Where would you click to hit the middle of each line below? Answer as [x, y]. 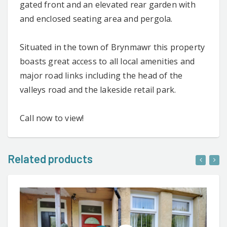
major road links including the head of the [101, 75]
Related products [50, 158]
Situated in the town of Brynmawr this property [112, 47]
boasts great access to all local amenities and [107, 61]
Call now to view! [52, 118]
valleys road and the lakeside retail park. [98, 89]
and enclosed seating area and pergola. [96, 18]
